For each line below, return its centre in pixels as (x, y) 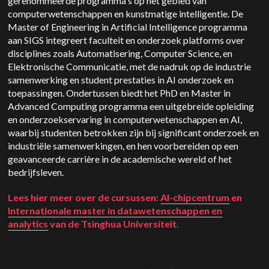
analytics (28, 224)
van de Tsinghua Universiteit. (114, 224)
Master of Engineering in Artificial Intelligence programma (128, 27)
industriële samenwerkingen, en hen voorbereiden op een (123, 146)
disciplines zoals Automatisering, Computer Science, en (120, 53)
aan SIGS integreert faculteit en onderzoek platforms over (126, 40)
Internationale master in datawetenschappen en (115, 210)
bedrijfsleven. (36, 172)
